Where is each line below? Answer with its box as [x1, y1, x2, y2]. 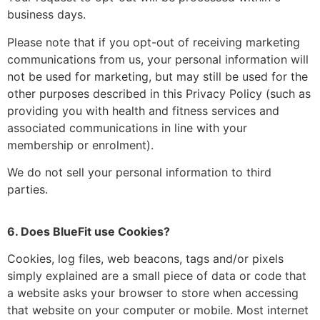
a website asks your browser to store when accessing [7, 285, 299, 300]
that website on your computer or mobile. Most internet [7, 302, 309, 317]
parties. [7, 182, 48, 197]
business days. [7, 7, 86, 22]
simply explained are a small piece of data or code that [7, 268, 306, 283]
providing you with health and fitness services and [7, 103, 279, 118]
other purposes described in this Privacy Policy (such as [7, 86, 311, 101]
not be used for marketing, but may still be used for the [7, 69, 308, 84]
